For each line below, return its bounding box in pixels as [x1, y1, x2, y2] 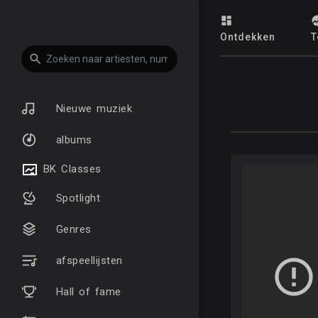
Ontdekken [220, 31, 275, 43]
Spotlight [51, 192, 100, 204]
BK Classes [38, 163, 102, 175]
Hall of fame [51, 285, 121, 298]
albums [51, 133, 92, 146]
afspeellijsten [51, 254, 123, 267]
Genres [51, 223, 92, 236]
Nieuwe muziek [51, 102, 132, 115]
